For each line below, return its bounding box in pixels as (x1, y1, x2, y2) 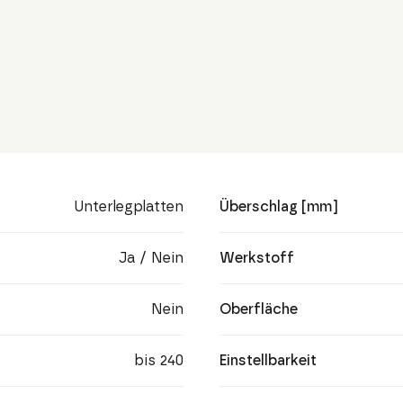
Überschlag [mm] (219, 198, 339, 215)
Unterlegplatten (73, 198, 184, 215)
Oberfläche (219, 300, 299, 318)
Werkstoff (219, 249, 295, 266)
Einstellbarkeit (219, 352, 318, 369)
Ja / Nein (118, 249, 184, 266)
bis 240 (133, 352, 184, 369)
